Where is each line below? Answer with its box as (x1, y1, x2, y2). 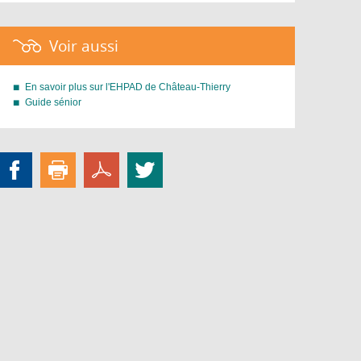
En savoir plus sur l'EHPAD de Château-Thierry (25, 81, 231, 93)
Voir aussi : (49, 35, 131, 56)
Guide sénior (25, 96, 82, 108)
